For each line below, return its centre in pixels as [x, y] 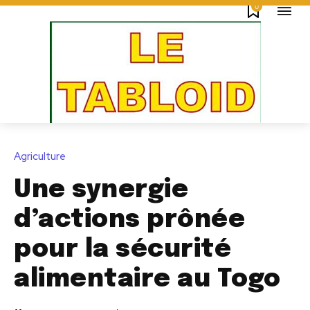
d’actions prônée [129, 220]
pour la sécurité [122, 250]
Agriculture [40, 157]
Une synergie [101, 191]
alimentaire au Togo [147, 280]
